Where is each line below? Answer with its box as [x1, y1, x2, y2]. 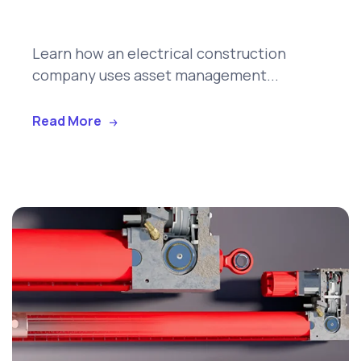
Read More [32, 112, 102, 131]
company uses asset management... [32, 65, 279, 85]
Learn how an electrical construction [32, 44, 286, 64]
